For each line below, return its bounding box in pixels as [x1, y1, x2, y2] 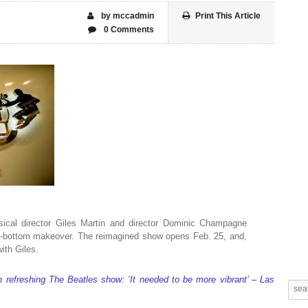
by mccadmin [99, 11, 154, 21]
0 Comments [102, 25, 154, 34]
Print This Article [195, 11, 261, 21]
